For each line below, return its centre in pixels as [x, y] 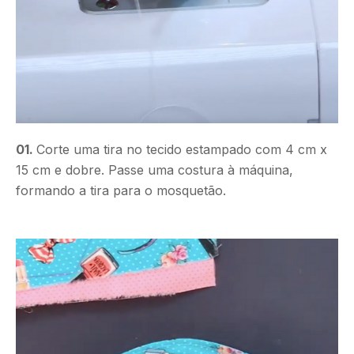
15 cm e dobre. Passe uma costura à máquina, [154, 169]
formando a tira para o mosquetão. [121, 190]
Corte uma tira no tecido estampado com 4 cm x [182, 149]
